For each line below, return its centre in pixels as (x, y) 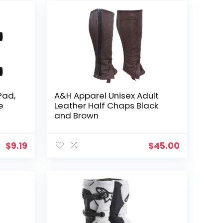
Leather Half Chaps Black (107, 105)
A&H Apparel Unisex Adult (107, 95)
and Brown (77, 115)
